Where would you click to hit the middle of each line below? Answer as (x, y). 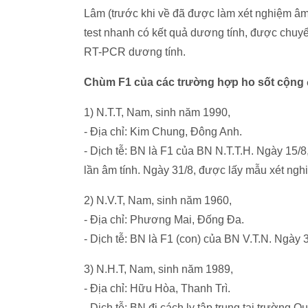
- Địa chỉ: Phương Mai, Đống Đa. (164, 220)
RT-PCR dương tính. (135, 52)
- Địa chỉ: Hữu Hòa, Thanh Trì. (157, 288)
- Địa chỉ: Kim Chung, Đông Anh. (163, 132)
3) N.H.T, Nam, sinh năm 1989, (158, 269)
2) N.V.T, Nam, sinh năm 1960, (158, 200)
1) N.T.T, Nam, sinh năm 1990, (157, 112)
